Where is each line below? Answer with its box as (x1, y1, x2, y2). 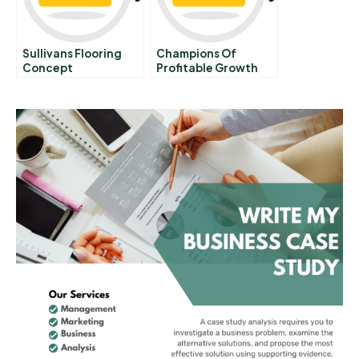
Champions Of (156, 46, 236, 61)
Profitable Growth (156, 61, 258, 75)
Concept (22, 61, 73, 75)
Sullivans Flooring (22, 46, 122, 61)
